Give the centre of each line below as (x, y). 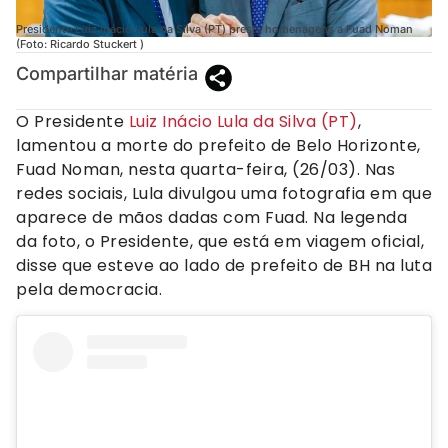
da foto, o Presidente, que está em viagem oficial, (220, 241)
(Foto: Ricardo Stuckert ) (80, 43)
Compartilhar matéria (107, 73)
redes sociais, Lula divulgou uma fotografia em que (224, 193)
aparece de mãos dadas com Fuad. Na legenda (211, 217)
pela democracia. (89, 289)
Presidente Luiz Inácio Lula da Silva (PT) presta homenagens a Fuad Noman (214, 28)
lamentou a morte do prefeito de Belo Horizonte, (218, 145)
